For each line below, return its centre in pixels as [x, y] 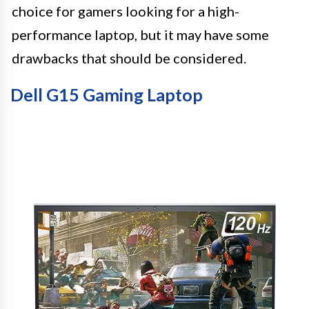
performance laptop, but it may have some [140, 34]
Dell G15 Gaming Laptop [107, 94]
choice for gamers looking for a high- [126, 11]
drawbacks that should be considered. [129, 58]
